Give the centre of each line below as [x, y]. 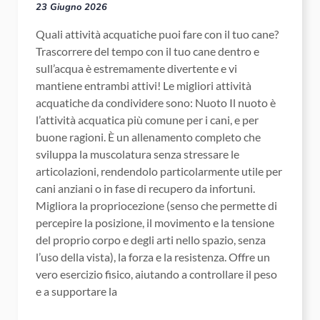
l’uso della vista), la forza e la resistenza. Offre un [153, 257]
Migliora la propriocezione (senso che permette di [156, 206]
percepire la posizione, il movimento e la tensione [155, 223]
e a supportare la [76, 291]
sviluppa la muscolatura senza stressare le [137, 154]
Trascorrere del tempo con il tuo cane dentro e [147, 51]
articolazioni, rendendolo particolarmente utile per [159, 171]
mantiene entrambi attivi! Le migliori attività [144, 86]
